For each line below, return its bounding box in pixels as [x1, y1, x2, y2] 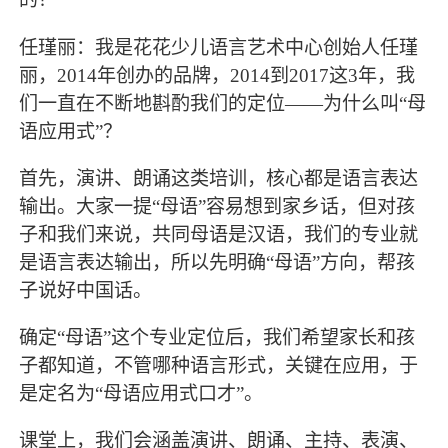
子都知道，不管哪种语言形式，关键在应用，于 [19, 354, 419, 376]
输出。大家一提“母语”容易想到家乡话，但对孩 [19, 195, 416, 217]
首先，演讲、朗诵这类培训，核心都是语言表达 [19, 167, 419, 189]
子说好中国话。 [19, 279, 153, 301]
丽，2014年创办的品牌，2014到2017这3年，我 [19, 64, 416, 86]
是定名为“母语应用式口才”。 [19, 382, 264, 404]
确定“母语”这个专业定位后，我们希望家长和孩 [19, 326, 416, 348]
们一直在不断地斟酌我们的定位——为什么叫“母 [19, 92, 427, 114]
